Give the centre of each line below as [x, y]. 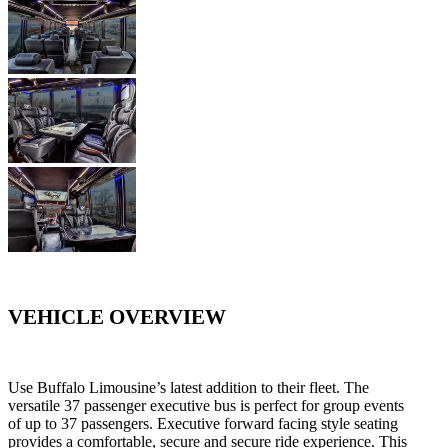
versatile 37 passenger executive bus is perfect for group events [206, 405]
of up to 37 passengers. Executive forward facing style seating [203, 423]
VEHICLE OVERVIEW [117, 317]
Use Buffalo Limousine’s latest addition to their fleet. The [188, 387]
